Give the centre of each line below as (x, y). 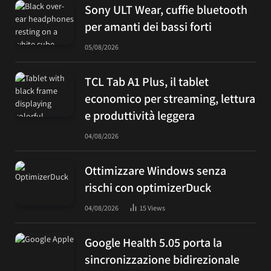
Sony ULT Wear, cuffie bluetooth (166, 9)
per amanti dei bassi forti (148, 26)
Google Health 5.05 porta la (153, 242)
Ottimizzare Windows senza (155, 170)
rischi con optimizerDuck (148, 187)
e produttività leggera (140, 115)
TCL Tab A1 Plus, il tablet (147, 81)
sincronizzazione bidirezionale (162, 259)
